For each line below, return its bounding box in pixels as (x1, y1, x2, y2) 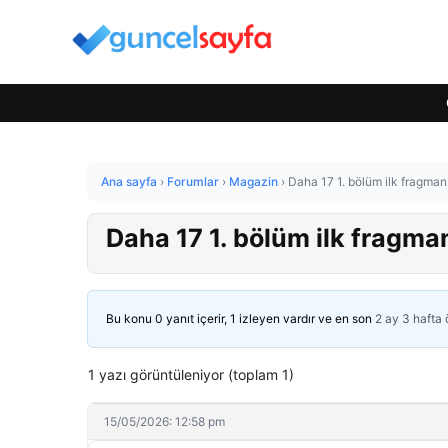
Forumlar (167, 174, 219, 189)
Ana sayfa (101, 174, 157, 189)
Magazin (229, 174, 278, 189)
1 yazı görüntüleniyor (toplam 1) (88, 366, 294, 383)
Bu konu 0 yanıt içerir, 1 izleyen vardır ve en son (106, 311, 375, 326)
